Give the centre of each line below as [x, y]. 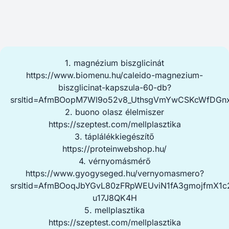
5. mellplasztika [114, 210]
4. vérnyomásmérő [114, 161]
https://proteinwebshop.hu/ [114, 149]
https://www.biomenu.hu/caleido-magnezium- [114, 75]
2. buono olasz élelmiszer [114, 112]
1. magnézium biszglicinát [114, 63]
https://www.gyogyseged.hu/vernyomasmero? [114, 173]
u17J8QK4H [114, 198]
